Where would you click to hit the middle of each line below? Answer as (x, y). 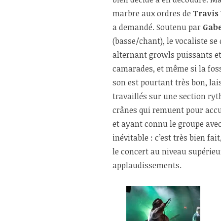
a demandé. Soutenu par (158, 27)
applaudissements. (147, 166)
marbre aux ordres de (153, 14)
